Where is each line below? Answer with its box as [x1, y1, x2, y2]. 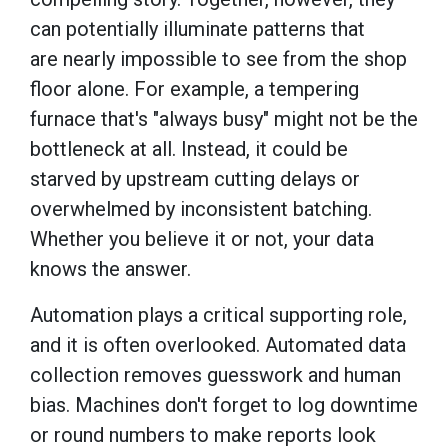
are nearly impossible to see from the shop [30, 46, 407, 71]
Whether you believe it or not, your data [30, 226, 374, 251]
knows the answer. [30, 256, 196, 281]
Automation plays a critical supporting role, [30, 302, 407, 327]
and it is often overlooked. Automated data [30, 332, 406, 357]
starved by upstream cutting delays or [30, 166, 360, 191]
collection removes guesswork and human [30, 362, 401, 387]
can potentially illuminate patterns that [30, 16, 365, 41]
